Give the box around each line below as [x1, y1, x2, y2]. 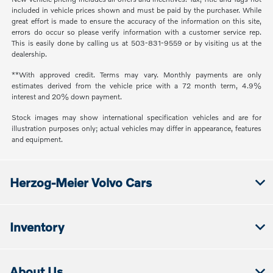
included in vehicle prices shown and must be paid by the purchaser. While [12, 5, 261, 15]
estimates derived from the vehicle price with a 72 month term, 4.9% [12, 80, 261, 90]
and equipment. [12, 134, 63, 144]
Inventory [10, 219, 64, 234]
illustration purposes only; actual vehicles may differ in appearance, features [12, 123, 261, 133]
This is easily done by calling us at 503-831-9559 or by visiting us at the [12, 38, 261, 48]
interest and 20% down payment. [12, 91, 122, 101]
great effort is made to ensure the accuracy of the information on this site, [12, 16, 261, 26]
